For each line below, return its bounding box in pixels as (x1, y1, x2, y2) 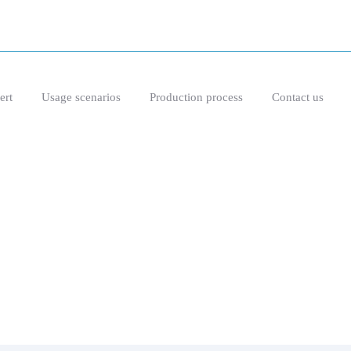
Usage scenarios (41, 90, 121, 103)
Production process (149, 90, 243, 103)
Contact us (272, 90, 324, 103)
